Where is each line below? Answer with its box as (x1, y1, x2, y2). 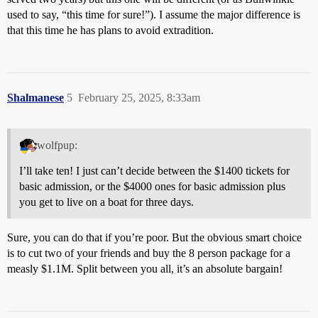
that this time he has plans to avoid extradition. (7, 24, 214, 36)
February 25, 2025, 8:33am (78, 92, 200, 104)
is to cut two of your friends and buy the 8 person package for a (7, 246, 290, 259)
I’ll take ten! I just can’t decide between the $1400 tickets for (19, 164, 290, 177)
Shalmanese (7, 92, 64, 104)
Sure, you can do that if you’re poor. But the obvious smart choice (7, 231, 302, 243)
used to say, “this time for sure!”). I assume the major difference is (7, 9, 300, 21)
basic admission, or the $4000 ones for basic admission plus (19, 180, 285, 192)
